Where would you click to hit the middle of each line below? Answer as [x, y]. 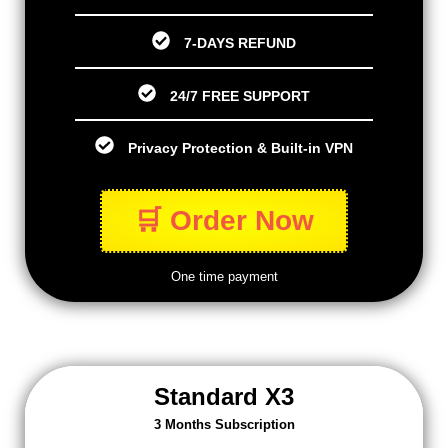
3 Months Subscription [224, 424]
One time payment [224, 276]
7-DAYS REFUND [240, 43]
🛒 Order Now [224, 220]
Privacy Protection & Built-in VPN [240, 147]
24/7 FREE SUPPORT [240, 95]
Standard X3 [224, 396]
